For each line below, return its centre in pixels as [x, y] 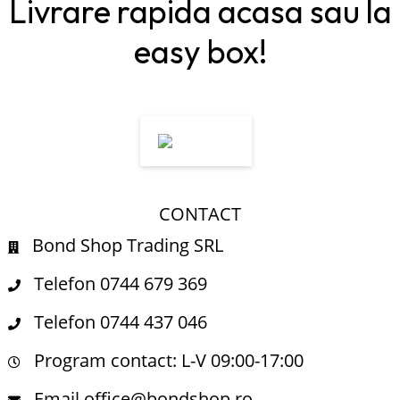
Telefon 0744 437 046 [113, 322]
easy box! [200, 51]
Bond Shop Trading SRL [121, 245]
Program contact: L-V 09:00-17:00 [162, 360]
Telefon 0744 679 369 [113, 283]
